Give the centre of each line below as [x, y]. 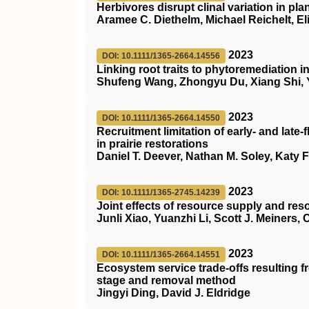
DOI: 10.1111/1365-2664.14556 [161, 56]
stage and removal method [166, 280]
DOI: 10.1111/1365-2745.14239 [161, 192]
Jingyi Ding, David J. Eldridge [173, 293]
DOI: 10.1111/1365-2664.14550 [161, 118]
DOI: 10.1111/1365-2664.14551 [161, 255]
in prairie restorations [152, 144]
